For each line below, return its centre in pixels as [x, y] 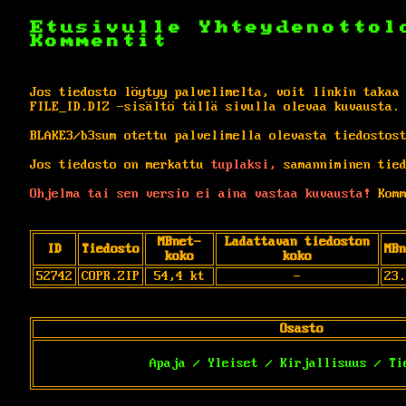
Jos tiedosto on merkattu [121, 164]
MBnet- [179, 242]
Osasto [302, 329]
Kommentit [99, 41]
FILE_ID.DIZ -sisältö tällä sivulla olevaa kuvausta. [215, 106]
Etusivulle [115, 27]
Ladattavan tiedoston [297, 242]
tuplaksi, [244, 164]
